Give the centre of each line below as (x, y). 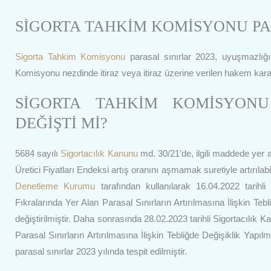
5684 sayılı (38, 154)
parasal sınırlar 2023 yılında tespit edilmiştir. (101, 252)
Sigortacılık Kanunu (99, 154)
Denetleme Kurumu (55, 186)
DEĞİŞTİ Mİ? (61, 123)
